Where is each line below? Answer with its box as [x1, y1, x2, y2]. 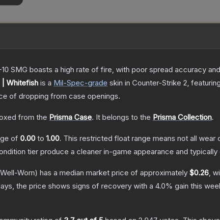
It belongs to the [96, 112, 153, 122]
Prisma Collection [153, 112, 212, 122]
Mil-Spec [54, 78, 84, 88]
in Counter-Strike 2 [123, 78, 187, 88]
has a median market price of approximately [38, 168, 190, 178]
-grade [84, 78, 108, 88]
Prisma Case [49, 112, 92, 122]
